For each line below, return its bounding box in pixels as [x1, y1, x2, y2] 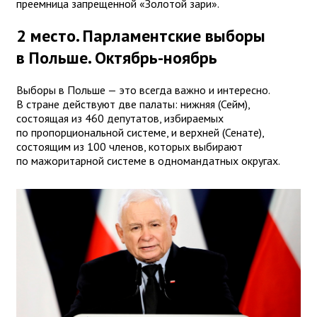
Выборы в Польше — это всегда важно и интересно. [16, 82, 270, 97]
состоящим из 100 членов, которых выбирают [16, 139, 243, 154]
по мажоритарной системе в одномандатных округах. [16, 153, 282, 168]
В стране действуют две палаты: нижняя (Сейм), [16, 96, 250, 111]
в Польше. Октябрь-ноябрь [16, 46, 217, 69]
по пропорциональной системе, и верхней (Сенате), [16, 125, 264, 139]
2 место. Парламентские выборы [16, 24, 265, 47]
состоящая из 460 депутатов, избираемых [16, 110, 224, 125]
